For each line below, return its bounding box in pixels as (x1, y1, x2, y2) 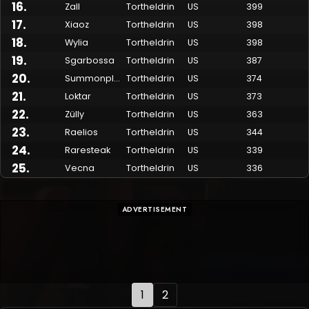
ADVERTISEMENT (121, 204, 188, 215)
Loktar (65, 90, 91, 103)
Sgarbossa (65, 54, 114, 67)
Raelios (65, 126, 98, 139)
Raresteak (65, 144, 110, 157)
